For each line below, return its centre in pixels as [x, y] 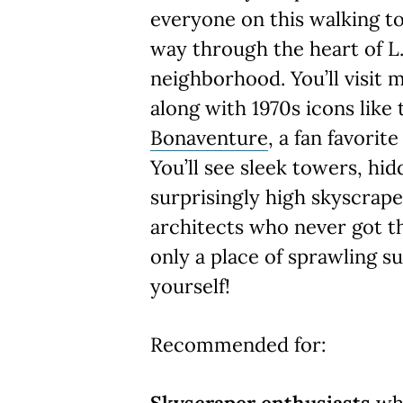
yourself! [193, 286]
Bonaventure [209, 138]
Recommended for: [238, 345]
